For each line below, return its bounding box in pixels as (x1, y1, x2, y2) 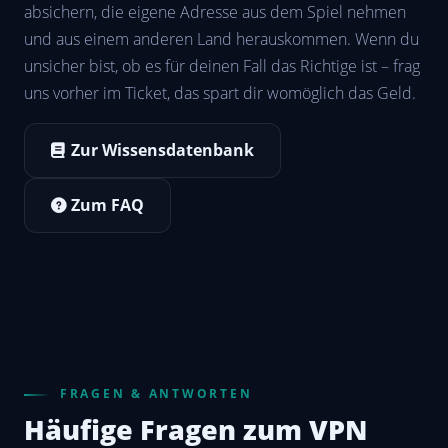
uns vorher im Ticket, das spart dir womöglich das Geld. (24, 81, 416, 104)
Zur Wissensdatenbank (70, 138, 254, 161)
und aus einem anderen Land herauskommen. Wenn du (24, 27, 419, 50)
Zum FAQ (70, 193, 144, 216)
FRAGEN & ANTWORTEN (60, 384, 253, 402)
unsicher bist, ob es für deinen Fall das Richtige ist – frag (24, 54, 420, 77)
